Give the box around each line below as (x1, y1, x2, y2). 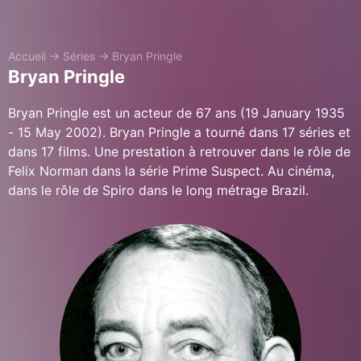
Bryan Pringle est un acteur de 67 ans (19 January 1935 (8, 105, 345, 121)
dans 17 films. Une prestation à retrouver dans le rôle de (8, 143, 351, 160)
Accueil (8, 49, 46, 63)
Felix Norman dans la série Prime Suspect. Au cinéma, (8, 163, 334, 179)
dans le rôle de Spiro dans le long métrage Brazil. (8, 182, 309, 198)
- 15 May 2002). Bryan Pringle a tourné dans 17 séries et (8, 124, 351, 140)
